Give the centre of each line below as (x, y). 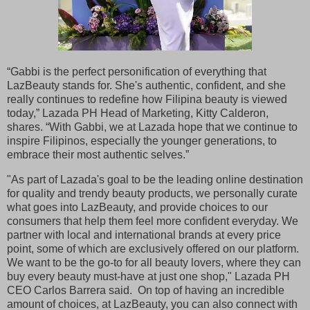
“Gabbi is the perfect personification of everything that (137, 71)
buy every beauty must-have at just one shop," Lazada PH (148, 276)
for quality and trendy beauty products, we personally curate (152, 193)
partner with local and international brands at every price (144, 235)
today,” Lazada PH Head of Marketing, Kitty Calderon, (138, 113)
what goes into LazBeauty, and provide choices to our (137, 207)
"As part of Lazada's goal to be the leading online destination (155, 179)
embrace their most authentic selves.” (98, 154)
